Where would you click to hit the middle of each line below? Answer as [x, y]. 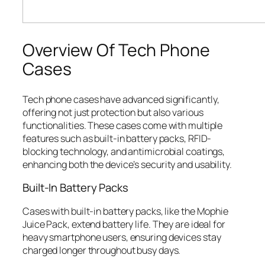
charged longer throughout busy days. [102, 250]
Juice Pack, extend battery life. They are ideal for [124, 224]
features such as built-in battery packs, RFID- [117, 138]
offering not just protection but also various [113, 112]
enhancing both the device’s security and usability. [127, 164]
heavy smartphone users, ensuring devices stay [122, 237]
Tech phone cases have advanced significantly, [121, 99]
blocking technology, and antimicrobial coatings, [124, 151]
